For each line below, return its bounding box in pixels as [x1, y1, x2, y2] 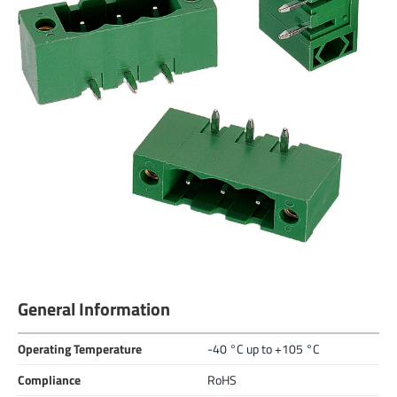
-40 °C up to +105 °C [207, 339, 320, 360]
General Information [18, 296, 170, 323]
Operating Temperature [18, 339, 142, 360]
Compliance [18, 370, 81, 391]
